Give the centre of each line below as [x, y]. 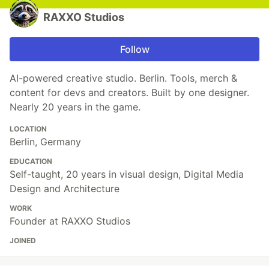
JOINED [23, 241]
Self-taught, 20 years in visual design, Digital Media [127, 174]
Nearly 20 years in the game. [75, 107]
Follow [134, 50]
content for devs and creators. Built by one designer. [129, 93]
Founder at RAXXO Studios [70, 221]
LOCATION [28, 129]
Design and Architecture [65, 189]
